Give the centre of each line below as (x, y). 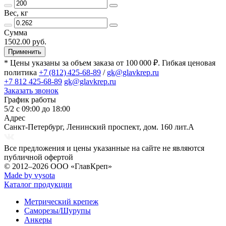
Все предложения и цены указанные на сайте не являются (104, 148)
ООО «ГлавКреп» (81, 166)
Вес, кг (16, 13)
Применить (25, 51)
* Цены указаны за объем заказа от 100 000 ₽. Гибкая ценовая (110, 63)
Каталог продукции (38, 184)
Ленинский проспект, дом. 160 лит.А (130, 127)
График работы (30, 99)
